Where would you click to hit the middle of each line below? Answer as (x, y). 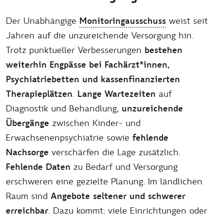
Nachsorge (27, 153)
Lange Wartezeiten (117, 94)
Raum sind (28, 197)
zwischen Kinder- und (95, 124)
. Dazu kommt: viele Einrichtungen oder (128, 211)
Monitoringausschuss (123, 21)
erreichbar (27, 211)
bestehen (163, 51)
